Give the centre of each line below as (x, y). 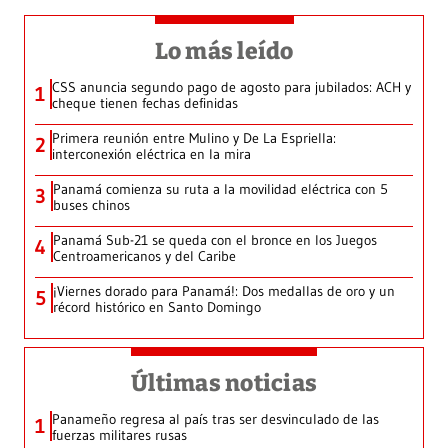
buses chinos (91, 204)
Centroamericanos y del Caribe (144, 255)
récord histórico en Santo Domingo (157, 306)
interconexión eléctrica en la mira (151, 153)
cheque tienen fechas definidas (145, 102)
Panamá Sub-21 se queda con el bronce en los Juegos (215, 239)
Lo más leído (224, 50)
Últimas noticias (224, 382)
